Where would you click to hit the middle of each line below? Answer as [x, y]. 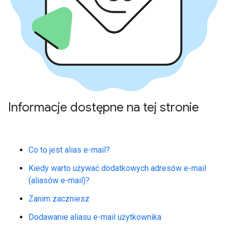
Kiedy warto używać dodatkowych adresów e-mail [117, 168]
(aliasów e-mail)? [59, 180]
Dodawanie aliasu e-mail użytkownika [95, 217]
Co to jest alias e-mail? [69, 150]
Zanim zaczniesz [59, 198]
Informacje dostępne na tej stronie [104, 107]
